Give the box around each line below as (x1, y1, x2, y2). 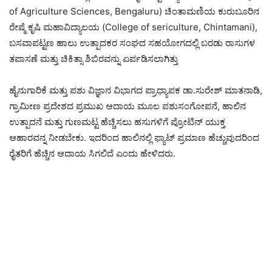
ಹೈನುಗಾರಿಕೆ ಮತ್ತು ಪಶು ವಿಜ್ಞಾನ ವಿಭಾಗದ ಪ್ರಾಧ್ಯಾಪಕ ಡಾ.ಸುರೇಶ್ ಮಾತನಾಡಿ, (9, 84, 262, 96)
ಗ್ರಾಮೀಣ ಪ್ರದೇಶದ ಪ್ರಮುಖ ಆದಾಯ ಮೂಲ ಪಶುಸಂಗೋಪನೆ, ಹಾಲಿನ (9, 100, 246, 112)
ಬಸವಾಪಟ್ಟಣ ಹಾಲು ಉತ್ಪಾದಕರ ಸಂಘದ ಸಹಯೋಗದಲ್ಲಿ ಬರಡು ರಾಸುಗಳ (9, 36, 255, 49)
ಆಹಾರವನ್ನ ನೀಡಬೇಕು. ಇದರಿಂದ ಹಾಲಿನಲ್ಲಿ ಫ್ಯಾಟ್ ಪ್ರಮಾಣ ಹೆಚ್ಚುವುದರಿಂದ (9, 131, 259, 143)
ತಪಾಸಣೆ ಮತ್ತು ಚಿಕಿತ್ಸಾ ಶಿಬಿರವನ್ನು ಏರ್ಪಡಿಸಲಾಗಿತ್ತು (9, 52, 178, 64)
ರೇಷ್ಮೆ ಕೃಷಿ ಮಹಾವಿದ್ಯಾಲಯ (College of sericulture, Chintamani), (9, 21, 257, 33)
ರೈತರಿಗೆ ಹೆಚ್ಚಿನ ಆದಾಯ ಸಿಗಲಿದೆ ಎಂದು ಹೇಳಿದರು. (9, 147, 175, 159)
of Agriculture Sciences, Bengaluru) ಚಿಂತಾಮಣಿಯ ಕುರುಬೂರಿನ (9, 5, 259, 17)
